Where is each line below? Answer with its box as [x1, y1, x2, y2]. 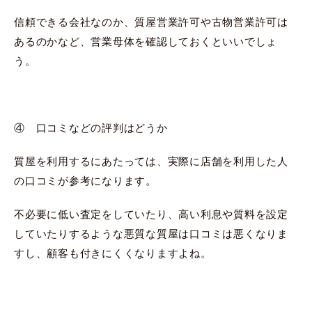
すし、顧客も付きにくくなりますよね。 [14, 247, 212, 259]
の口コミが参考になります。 [14, 174, 157, 187]
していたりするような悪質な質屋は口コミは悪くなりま [14, 227, 288, 240]
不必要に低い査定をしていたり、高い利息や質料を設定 [14, 208, 288, 220]
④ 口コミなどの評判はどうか [14, 121, 168, 134]
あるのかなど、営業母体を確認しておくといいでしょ [14, 35, 277, 47]
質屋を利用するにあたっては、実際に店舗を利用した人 [14, 155, 288, 167]
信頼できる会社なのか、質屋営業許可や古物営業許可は [14, 15, 288, 28]
